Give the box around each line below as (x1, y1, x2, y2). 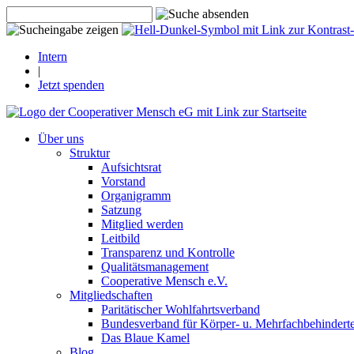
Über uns (38, 132, 84, 145)
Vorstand (101, 175, 145, 188)
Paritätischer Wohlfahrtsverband (101, 303, 260, 316)
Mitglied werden (101, 217, 183, 231)
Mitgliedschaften (70, 288, 153, 302)
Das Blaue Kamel (101, 331, 190, 345)
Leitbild (101, 232, 140, 245)
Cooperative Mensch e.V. (101, 274, 228, 288)
